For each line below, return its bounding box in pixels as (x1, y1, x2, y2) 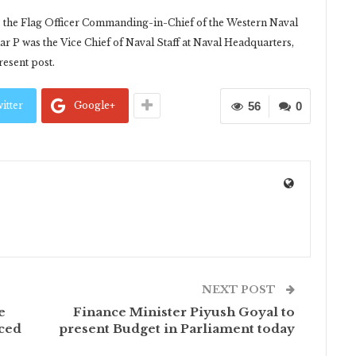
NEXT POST (202, 283, 279, 297)
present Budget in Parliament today (59, 321, 296, 337)
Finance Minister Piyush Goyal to (73, 304, 296, 320)
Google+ (74, 99, 115, 112)
